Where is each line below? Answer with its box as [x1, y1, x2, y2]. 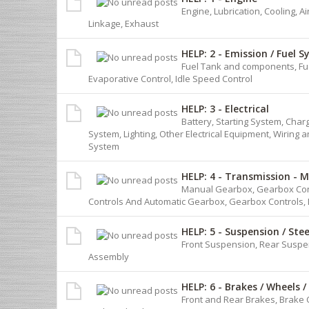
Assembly [88, 250, 129, 263]
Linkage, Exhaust [88, 17, 159, 30]
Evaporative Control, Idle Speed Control [88, 72, 252, 85]
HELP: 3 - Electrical [181, 101, 269, 115]
